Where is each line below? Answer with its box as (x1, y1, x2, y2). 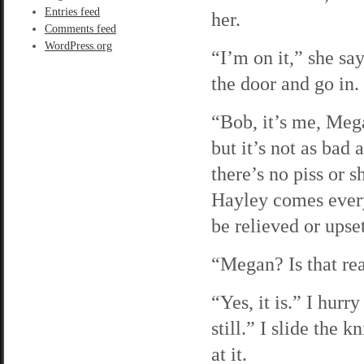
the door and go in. (211, 72, 359, 94)
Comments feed (45, 23, 116, 35)
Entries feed (45, 6, 100, 18)
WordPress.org (45, 40, 112, 52)
